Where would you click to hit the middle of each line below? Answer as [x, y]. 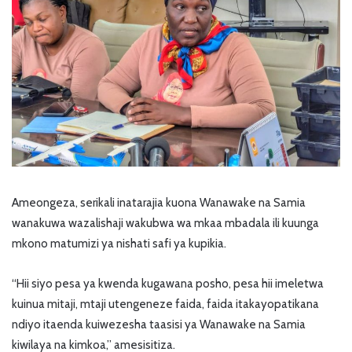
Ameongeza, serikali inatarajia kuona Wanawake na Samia [159, 202]
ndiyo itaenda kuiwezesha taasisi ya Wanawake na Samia [159, 324]
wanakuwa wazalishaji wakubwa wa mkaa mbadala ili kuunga [165, 223]
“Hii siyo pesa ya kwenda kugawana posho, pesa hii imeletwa [168, 283]
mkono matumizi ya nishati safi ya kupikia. [119, 243]
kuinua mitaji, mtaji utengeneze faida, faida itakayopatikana [165, 304]
